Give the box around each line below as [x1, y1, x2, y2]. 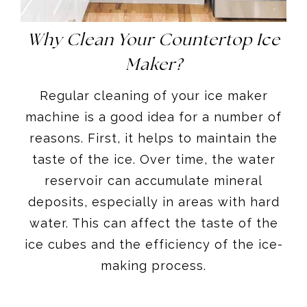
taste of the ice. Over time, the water [32, 151, 275, 167]
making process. [101, 258, 206, 273]
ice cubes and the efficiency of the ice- [24, 236, 283, 251]
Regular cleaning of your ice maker [39, 88, 268, 103]
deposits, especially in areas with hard [27, 194, 280, 209]
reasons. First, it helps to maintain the [29, 130, 278, 145]
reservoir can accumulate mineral [45, 173, 262, 188]
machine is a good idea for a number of [25, 109, 282, 124]
